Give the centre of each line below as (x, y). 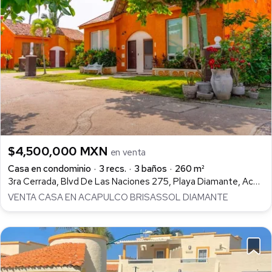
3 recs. (113, 169)
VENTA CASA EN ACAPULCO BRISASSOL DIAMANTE (118, 198)
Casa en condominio (49, 169)
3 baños (151, 169)
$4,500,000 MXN (59, 151)
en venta (128, 153)
